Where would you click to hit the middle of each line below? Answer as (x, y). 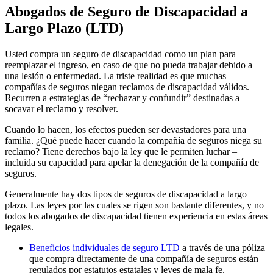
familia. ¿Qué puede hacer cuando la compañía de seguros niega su (133, 141)
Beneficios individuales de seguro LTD (105, 248)
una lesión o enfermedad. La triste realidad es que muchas (115, 76)
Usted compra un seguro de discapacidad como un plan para (120, 54)
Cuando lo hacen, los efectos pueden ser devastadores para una (126, 130)
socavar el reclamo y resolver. (62, 109)
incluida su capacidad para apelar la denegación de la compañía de (132, 163)
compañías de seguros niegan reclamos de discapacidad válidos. (127, 87)
